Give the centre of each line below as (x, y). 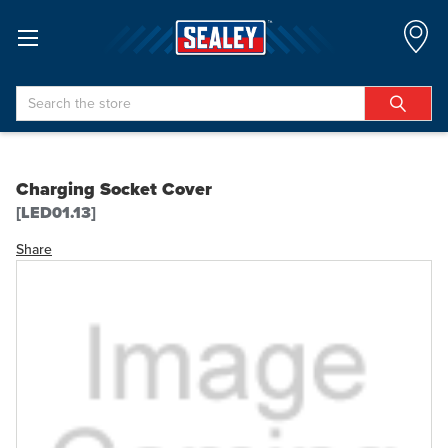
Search (37, 95)
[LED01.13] (56, 212)
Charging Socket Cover (114, 189)
